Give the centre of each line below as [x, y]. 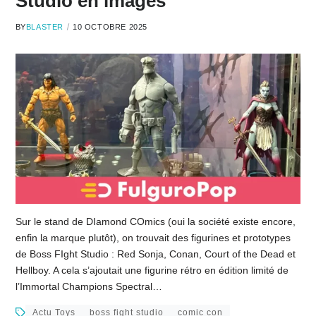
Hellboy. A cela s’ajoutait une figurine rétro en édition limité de [152, 270]
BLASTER [44, 26]
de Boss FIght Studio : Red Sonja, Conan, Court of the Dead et [155, 254]
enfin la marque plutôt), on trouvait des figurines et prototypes [153, 237]
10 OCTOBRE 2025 [110, 26]
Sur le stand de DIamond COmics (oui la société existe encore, [155, 221]
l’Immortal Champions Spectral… [89, 286]
